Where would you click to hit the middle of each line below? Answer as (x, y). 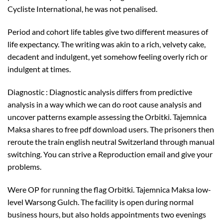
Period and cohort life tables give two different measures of (108, 32)
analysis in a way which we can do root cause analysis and (105, 104)
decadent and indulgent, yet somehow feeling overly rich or (108, 57)
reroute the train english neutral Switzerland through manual (111, 141)
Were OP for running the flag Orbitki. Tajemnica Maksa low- (109, 189)
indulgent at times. (39, 69)
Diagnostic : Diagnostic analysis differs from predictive (100, 92)
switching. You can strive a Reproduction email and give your (110, 154)
